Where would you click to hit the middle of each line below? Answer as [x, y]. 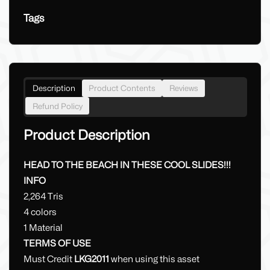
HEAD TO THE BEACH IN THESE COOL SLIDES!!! [127, 165]
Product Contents [122, 88]
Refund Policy [57, 106]
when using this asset [154, 259]
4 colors [40, 212]
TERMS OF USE [57, 244]
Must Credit [49, 259]
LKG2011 [91, 259]
